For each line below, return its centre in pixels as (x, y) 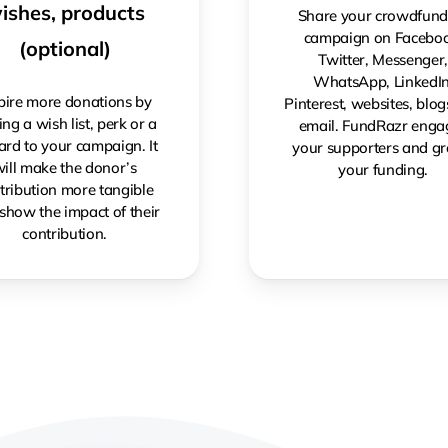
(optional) (64, 48)
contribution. (65, 233)
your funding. (383, 169)
